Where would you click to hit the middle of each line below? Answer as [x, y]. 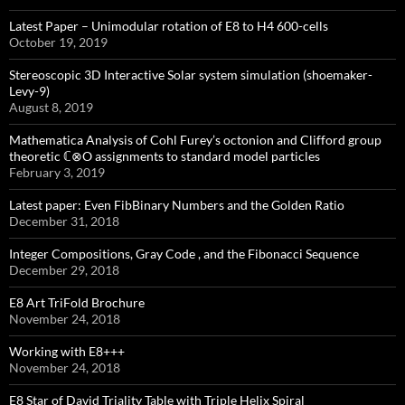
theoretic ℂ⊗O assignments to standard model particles [165, 156]
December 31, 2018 [64, 221]
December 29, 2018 [64, 270]
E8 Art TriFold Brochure [77, 303]
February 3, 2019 [57, 173]
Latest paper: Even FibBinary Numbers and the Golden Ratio [177, 205]
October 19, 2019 [58, 42]
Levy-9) [29, 91]
